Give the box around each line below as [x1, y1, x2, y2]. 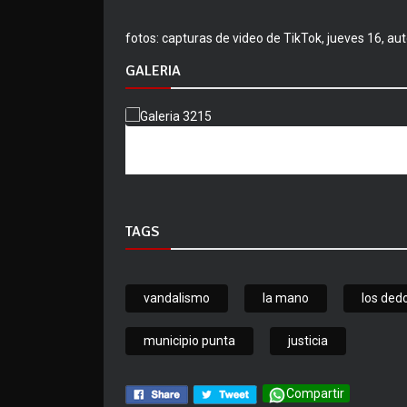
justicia [288, 333, 328, 349]
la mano [263, 291, 309, 306]
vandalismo [144, 291, 210, 306]
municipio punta [144, 333, 235, 349]
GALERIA [125, 62, 181, 81]
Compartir [286, 386, 344, 402]
